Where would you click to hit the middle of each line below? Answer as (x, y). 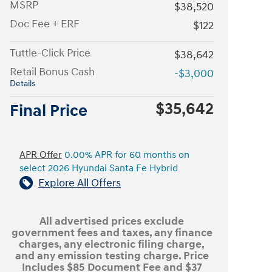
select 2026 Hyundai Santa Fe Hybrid (99, 168)
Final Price (49, 111)
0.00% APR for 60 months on (126, 155)
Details (22, 83)
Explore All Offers (80, 183)
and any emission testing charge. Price (112, 256)
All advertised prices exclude (112, 221)
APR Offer (41, 155)
